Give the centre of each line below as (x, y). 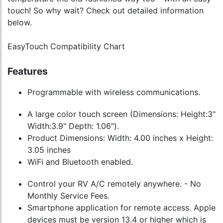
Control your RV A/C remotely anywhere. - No (114, 183)
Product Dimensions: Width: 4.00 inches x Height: (120, 138)
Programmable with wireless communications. (114, 92)
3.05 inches (49, 150)
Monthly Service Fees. (68, 195)
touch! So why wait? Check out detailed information (106, 10)
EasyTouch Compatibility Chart (66, 46)
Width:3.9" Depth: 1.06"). (73, 126)
